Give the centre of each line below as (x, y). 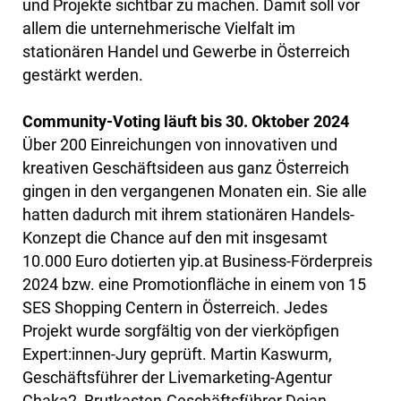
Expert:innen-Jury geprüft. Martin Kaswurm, (177, 354)
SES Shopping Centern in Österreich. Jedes (175, 308)
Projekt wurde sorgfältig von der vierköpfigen (181, 331)
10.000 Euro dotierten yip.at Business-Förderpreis (197, 261)
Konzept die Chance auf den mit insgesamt (175, 238)
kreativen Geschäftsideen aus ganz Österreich (186, 168)
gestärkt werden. (83, 75)
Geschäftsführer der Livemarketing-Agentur (177, 378)
